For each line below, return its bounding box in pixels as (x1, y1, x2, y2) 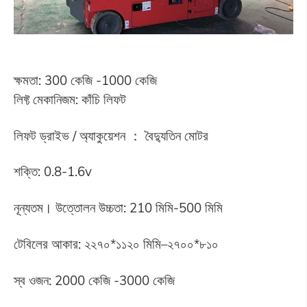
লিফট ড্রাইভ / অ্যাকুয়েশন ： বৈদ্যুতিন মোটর (13, 127, 208, 144)
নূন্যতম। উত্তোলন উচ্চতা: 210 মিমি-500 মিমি (13, 199, 223, 217)
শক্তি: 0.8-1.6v (13, 163, 92, 180)
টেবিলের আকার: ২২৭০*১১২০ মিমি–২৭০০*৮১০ (13, 236, 219, 253)
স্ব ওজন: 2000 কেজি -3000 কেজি (13, 272, 175, 289)
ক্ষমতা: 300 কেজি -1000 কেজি (13, 71, 157, 88)
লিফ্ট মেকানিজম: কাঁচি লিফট (13, 90, 126, 108)
